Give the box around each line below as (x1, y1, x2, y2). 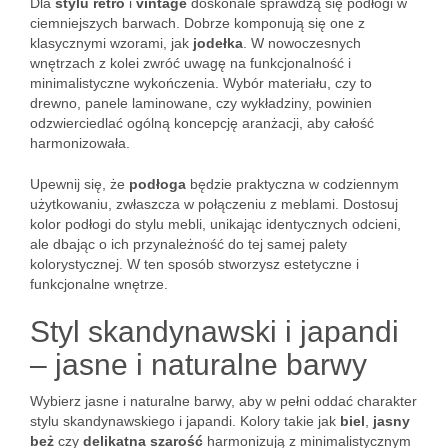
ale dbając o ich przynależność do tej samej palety (30, 236, 347, 252)
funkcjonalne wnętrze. (30, 276, 168, 292)
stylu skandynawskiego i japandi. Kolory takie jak (30, 413, 340, 429)
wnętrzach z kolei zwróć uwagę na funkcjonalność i (30, 55, 351, 71)
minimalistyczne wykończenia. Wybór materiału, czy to (30, 75, 372, 91)
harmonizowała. (30, 135, 130, 151)
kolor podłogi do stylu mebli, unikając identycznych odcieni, (30, 216, 401, 232)
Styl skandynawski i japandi (30, 315, 399, 348)
